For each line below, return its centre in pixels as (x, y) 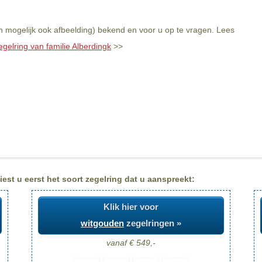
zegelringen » (153, 223)
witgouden (102, 223)
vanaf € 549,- (131, 242)
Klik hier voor (131, 207)
